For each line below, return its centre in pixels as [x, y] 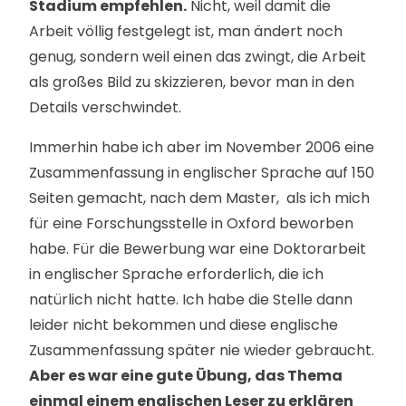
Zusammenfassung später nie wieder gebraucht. [202, 350]
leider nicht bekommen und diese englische [184, 325]
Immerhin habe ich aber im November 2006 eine [202, 147]
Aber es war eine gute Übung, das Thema [186, 376]
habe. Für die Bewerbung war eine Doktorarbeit [198, 249]
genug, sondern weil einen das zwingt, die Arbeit [198, 57]
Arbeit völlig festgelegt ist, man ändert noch [186, 31]
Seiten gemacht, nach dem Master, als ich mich [199, 198]
